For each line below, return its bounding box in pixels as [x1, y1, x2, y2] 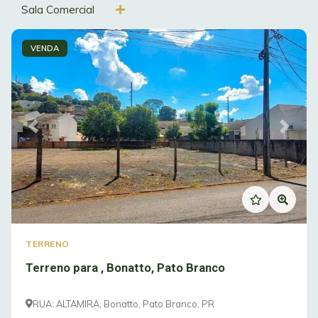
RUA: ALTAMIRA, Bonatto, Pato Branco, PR [33, 297, 214, 309]
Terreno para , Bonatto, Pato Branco [106, 261, 225, 275]
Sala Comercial [21, 2, 94, 16]
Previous [32, 126, 76, 140]
